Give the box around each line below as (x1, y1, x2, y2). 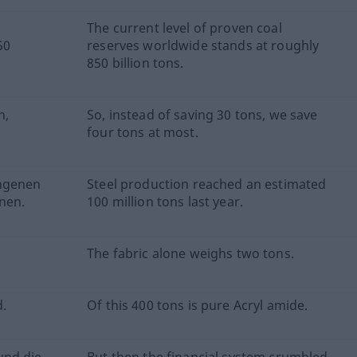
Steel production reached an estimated (87, 175, 327, 194)
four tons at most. (87, 124, 198, 142)
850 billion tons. (87, 54, 184, 73)
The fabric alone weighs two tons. (87, 245, 294, 263)
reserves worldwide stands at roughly (87, 37, 320, 55)
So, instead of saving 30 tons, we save (87, 106, 318, 124)
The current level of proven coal (87, 19, 282, 37)
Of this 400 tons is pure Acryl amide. (87, 296, 308, 315)
